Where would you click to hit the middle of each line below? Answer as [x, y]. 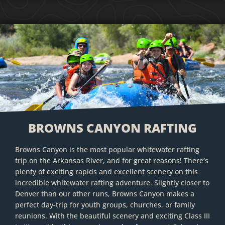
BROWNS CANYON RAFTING [113, 128]
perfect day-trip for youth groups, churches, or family [105, 204]
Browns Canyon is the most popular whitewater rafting [107, 149]
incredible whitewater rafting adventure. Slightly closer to [112, 182]
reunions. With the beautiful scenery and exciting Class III [113, 215]
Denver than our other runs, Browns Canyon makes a [105, 193]
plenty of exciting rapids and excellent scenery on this [106, 171]
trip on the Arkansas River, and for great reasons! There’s [112, 160]
